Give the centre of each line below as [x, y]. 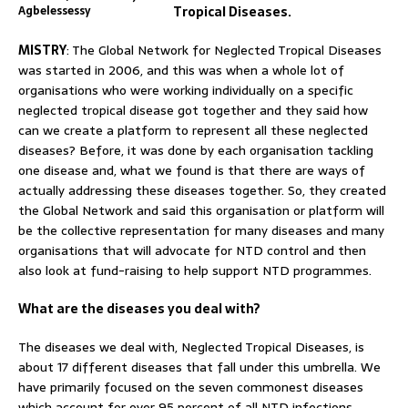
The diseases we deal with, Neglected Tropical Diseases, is [191, 347]
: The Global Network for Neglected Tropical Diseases [224, 50]
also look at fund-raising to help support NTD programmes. [195, 270]
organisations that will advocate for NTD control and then [192, 250]
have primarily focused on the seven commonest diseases [191, 387]
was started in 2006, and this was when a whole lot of [181, 70]
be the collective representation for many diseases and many [201, 230]
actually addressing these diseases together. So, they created [202, 190]
